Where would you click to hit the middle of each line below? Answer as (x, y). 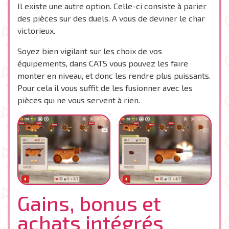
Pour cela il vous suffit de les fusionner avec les (105, 88)
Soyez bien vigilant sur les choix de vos (90, 51)
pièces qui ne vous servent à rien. (79, 100)
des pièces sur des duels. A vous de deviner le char (111, 18)
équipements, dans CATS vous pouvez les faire (103, 63)
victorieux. (36, 30)
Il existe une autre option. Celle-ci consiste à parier (112, 6)
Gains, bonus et (89, 203)
